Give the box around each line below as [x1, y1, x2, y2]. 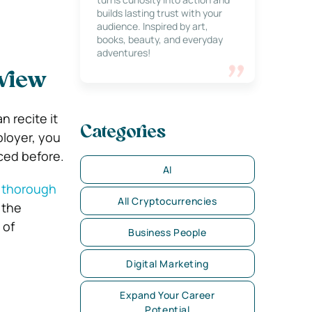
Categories [79, 125, 166, 141]
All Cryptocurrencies [118, 194, 217, 208]
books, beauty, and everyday [96, 33, 223, 46]
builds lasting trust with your [96, 6, 222, 19]
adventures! [96, 46, 150, 59]
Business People [128, 226, 207, 239]
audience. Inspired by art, [96, 19, 208, 33]
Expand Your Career [120, 288, 215, 302]
